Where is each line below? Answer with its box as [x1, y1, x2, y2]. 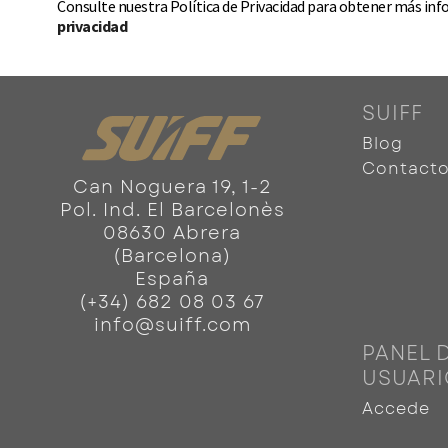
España [135, 266, 209, 292]
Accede [362, 397, 430, 420]
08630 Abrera [103, 220, 241, 246]
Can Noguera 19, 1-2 [72, 174, 272, 200]
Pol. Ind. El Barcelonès [59, 197, 285, 223]
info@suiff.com [93, 312, 251, 338]
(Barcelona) [113, 243, 231, 269]
